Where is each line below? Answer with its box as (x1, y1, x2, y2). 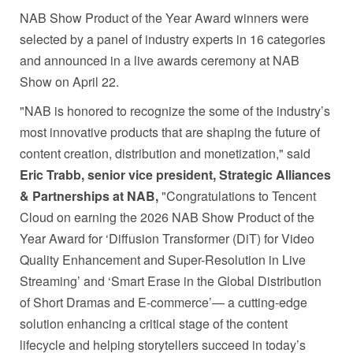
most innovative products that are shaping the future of (20, 122, 320, 141)
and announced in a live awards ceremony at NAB (20, 50, 299, 69)
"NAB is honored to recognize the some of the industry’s (20, 101, 330, 120)
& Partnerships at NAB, (20, 186, 158, 205)
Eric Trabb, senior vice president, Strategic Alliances (20, 165, 331, 184)
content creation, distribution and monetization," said (20, 143, 310, 162)
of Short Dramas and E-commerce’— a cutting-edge (20, 292, 307, 311)
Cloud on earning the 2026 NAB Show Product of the (20, 207, 314, 226)
